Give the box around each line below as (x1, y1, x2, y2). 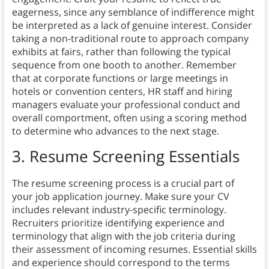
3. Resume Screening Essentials (11, 145, 240, 168)
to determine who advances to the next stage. (11, 124, 219, 138)
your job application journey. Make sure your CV (11, 190, 229, 204)
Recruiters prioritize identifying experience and (11, 216, 225, 230)
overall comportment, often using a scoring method (11, 111, 247, 125)
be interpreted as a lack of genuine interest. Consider (11, 19, 252, 32)
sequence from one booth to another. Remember (11, 58, 237, 72)
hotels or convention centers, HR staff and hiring (11, 85, 232, 98)
